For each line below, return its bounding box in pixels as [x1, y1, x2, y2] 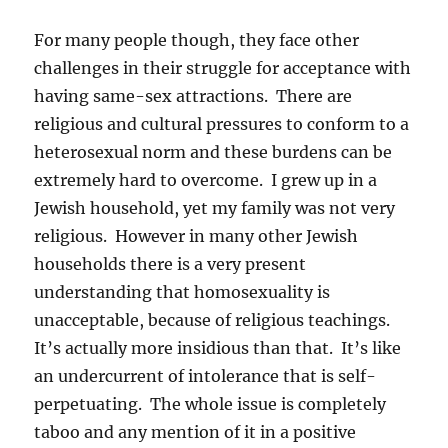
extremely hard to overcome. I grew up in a [34, 169, 378, 190]
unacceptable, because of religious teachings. [34, 309, 395, 330]
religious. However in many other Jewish [34, 225, 359, 246]
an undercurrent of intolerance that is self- [34, 365, 377, 386]
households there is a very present [34, 253, 307, 274]
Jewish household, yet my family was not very [34, 197, 396, 218]
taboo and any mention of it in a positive [34, 421, 357, 442]
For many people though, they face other [34, 29, 360, 50]
